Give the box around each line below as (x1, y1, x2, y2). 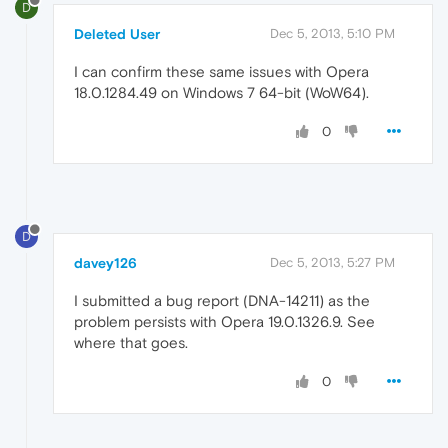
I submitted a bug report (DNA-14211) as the (74, 291, 370, 309)
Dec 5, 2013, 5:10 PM (270, 26, 395, 42)
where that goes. (74, 333, 188, 351)
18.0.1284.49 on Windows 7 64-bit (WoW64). (74, 84, 369, 102)
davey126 (74, 254, 137, 271)
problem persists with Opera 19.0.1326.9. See (74, 312, 375, 330)
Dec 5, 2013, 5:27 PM (270, 254, 395, 270)
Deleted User (74, 26, 160, 43)
